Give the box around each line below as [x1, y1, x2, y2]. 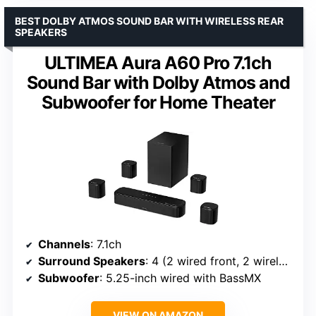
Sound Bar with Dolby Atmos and [26, 72, 290, 94]
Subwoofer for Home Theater [41, 92, 275, 114]
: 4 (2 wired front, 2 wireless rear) [145, 253, 279, 268]
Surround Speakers [38, 253, 145, 268]
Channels [38, 236, 90, 251]
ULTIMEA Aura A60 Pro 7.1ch [44, 52, 272, 74]
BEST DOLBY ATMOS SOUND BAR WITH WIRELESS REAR [15, 15, 284, 28]
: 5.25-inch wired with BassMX [99, 270, 261, 285]
